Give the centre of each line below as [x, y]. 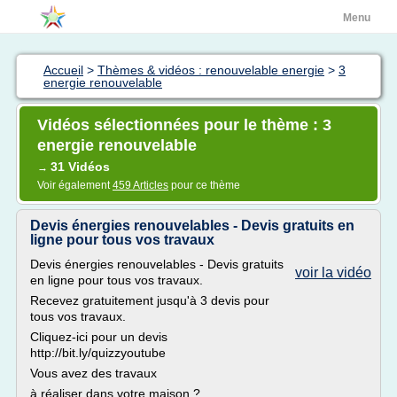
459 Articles [140, 185]
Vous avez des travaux [93, 373]
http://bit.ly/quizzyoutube [98, 353]
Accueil [63, 70]
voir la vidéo [333, 272]
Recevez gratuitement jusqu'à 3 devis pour [150, 300]
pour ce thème [204, 185]
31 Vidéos [80, 167]
